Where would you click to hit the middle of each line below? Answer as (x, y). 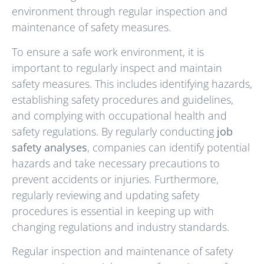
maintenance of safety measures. (91, 27)
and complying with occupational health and (119, 115)
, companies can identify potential (169, 147)
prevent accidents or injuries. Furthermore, (115, 179)
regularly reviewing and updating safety (105, 195)
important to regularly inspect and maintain (117, 67)
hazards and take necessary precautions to (116, 163)
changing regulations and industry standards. (121, 227)
